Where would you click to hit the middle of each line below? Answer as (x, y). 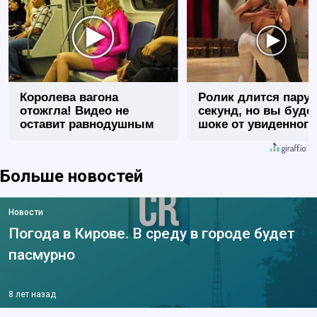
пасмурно (42, 255)
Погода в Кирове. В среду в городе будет (152, 234)
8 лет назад (32, 295)
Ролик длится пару (254, 98)
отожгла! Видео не (74, 111)
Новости (26, 213)
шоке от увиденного (257, 125)
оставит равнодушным (87, 125)
